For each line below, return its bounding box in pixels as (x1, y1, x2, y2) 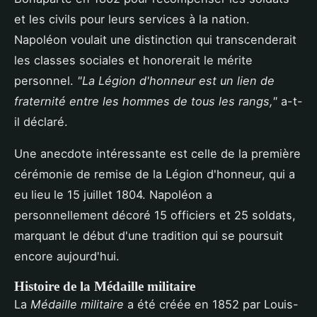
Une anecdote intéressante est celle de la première (14, 146, 301, 161)
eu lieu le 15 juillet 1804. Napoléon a (14, 188, 212, 202)
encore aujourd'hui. (14, 249, 120, 264)
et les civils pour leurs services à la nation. (14, 12, 250, 27)
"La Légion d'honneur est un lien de (77, 74, 275, 88)
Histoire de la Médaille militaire (14, 279, 195, 294)
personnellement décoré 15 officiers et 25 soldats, (14, 208, 296, 223)
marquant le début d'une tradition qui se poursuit (14, 229, 283, 243)
